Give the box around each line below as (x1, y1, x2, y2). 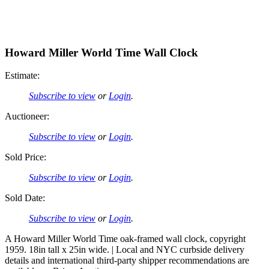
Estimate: (5, 70, 40, 81)
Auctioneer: (5, 111, 49, 122)
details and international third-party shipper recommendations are (5, 255, 249, 266)
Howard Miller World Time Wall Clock (5, 46, 198, 59)
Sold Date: (5, 193, 45, 204)
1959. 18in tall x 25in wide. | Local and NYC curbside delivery (5, 244, 244, 255)
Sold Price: (5, 152, 46, 163)
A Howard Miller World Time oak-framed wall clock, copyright (5, 234, 246, 244)
